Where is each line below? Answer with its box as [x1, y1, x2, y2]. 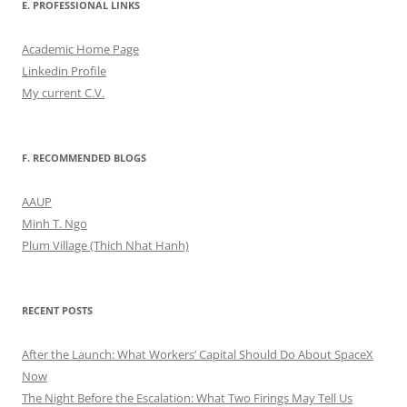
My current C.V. [22, 84, 104, 101]
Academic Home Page [22, 40, 139, 57]
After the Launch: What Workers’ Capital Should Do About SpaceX [22, 345, 373, 362]
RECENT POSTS [22, 303, 93, 317]
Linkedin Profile [22, 62, 106, 79]
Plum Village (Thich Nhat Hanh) [22, 236, 189, 253]
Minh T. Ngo [22, 214, 87, 232]
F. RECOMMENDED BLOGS [22, 150, 146, 164]
